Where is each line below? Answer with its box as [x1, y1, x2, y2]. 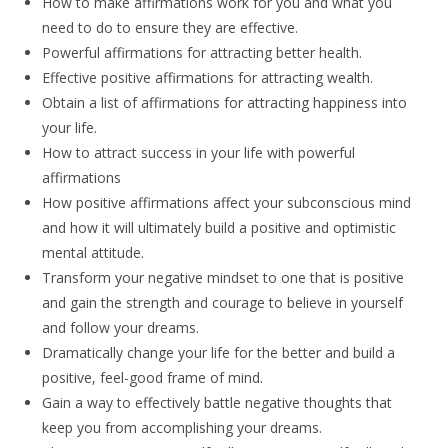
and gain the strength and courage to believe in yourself [42, 293, 404, 313]
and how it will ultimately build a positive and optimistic [42, 218, 397, 238]
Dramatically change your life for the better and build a [42, 343, 396, 363]
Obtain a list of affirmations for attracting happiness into [42, 93, 408, 113]
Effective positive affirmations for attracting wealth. [42, 68, 374, 88]
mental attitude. [42, 243, 145, 263]
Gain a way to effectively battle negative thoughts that [42, 393, 393, 413]
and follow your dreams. [42, 318, 200, 338]
